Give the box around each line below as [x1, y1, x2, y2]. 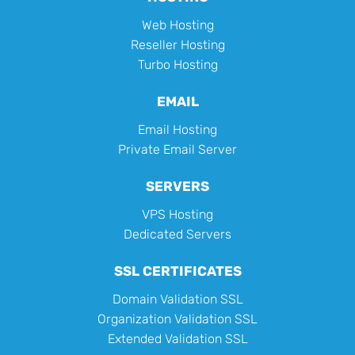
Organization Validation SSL [97, 311, 258, 327]
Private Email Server [118, 142, 237, 158]
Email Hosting [138, 122, 217, 138]
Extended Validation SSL [107, 331, 248, 347]
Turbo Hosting [137, 57, 218, 73]
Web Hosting [141, 17, 214, 33]
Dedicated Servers [124, 227, 231, 242]
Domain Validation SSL [112, 292, 243, 307]
